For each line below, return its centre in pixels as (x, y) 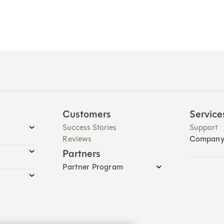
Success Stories (90, 127)
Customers (87, 114)
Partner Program (93, 167)
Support (203, 127)
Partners (82, 154)
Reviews (77, 139)
